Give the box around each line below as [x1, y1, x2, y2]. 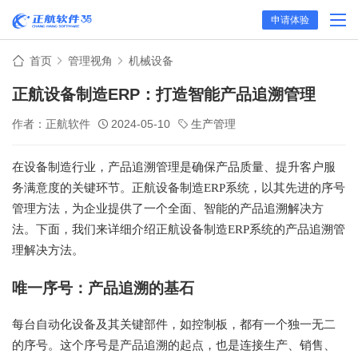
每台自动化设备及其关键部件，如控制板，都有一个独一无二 [12, 318, 336, 331]
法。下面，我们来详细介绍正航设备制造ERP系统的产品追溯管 [12, 223, 345, 236]
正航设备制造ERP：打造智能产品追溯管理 [12, 86, 316, 103]
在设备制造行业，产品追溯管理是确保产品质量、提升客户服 [12, 161, 336, 173]
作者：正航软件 [12, 117, 90, 130]
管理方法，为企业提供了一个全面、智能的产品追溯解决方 [12, 202, 324, 215]
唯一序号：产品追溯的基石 [12, 280, 194, 296]
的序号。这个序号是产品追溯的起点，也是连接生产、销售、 [12, 339, 336, 352]
